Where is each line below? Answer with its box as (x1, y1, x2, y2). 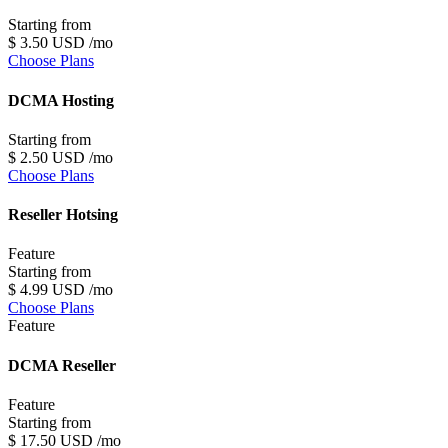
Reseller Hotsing (8, 206, 118, 224)
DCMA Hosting (8, 91, 114, 109)
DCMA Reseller (8, 356, 116, 374)
